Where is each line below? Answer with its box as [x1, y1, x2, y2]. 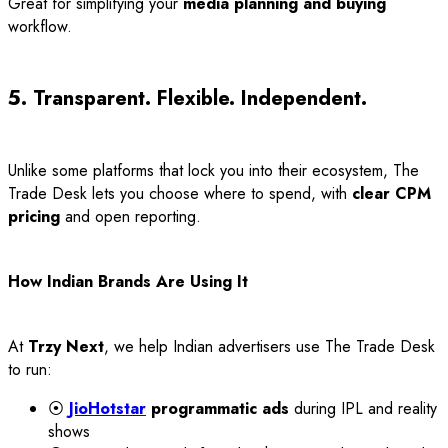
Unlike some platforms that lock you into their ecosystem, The [8, 158, 419, 182]
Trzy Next [28, 334, 104, 358]
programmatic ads [146, 396, 289, 420]
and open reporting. [60, 204, 201, 228]
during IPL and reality [289, 396, 437, 420]
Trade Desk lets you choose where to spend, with [8, 181, 352, 205]
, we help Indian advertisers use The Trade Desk [104, 334, 435, 358]
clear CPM [352, 181, 431, 205]
